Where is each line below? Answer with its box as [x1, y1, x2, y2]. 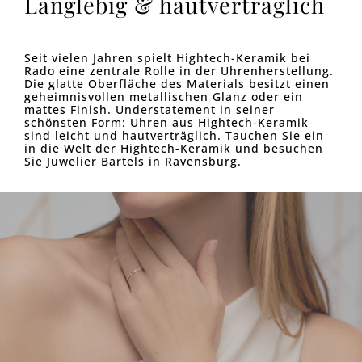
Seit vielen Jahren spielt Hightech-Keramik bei [24, 50, 310, 66]
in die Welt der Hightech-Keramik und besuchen [24, 141, 323, 157]
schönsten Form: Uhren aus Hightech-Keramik [24, 115, 309, 131]
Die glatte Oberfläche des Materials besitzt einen [24, 76, 330, 92]
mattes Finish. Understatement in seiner [24, 102, 275, 118]
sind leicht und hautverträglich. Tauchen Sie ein [24, 128, 324, 144]
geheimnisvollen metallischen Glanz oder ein [24, 89, 303, 105]
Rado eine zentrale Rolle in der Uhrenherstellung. [24, 63, 334, 79]
